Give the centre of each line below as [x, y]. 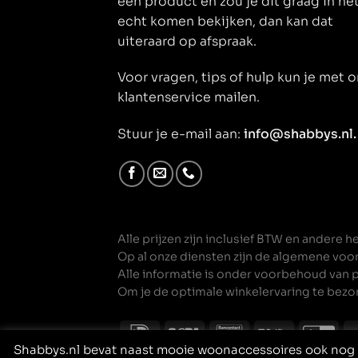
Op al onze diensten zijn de [195, 257]
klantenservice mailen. [189, 98]
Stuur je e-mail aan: [181, 134]
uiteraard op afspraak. [190, 41]
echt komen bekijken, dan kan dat [225, 21]
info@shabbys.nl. [300, 134]
